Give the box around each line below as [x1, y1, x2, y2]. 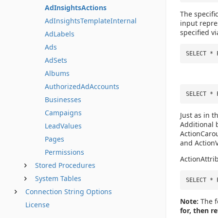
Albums [45, 69, 70, 78]
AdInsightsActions [45, 3, 107, 12]
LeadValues [45, 121, 82, 130]
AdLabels [45, 29, 74, 38]
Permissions [45, 147, 84, 157]
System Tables [35, 174, 81, 183]
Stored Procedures [35, 161, 95, 170]
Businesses [45, 95, 81, 104]
